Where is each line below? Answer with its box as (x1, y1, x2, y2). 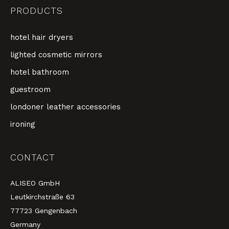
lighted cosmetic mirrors (10, 50, 102, 60)
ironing (10, 120, 35, 129)
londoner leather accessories (10, 102, 121, 112)
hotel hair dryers (10, 33, 73, 42)
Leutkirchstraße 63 (10, 193, 75, 201)
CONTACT (10, 152, 55, 163)
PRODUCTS (10, 5, 63, 16)
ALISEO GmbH (10, 179, 60, 188)
